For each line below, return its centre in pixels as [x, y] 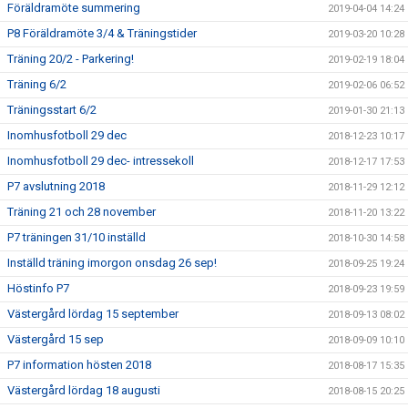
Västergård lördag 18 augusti [84, 390]
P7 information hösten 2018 [79, 365]
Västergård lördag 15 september [93, 314]
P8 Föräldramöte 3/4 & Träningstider [102, 33]
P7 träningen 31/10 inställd [76, 237]
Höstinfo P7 [38, 288]
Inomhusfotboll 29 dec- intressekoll [101, 161]
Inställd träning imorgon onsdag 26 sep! [112, 263]
